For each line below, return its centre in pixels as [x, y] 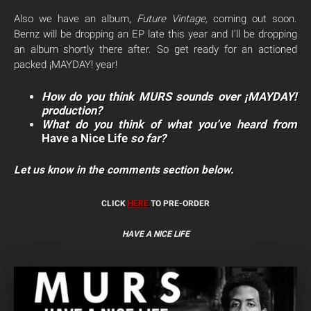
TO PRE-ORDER [179, 203]
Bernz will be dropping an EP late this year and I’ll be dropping [155, 34]
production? [72, 110]
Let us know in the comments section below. [124, 169]
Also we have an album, [75, 18]
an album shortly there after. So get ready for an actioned [155, 49]
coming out [240, 18]
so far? [147, 138]
